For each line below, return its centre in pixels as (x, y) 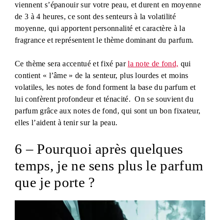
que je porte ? (55, 182)
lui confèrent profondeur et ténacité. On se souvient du (104, 99)
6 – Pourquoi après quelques (99, 149)
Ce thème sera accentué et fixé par (71, 63)
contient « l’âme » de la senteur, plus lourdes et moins (102, 75)
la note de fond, (153, 63)
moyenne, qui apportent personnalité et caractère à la (100, 28)
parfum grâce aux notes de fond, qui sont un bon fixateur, (108, 110)
